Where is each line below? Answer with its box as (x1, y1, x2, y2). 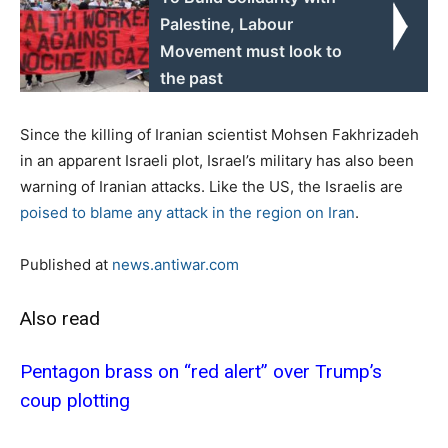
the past (160, 67, 224, 88)
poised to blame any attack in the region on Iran (20, 202, 355, 222)
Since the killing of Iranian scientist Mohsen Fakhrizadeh (20, 124, 419, 144)
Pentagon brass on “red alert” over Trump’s (20, 359, 382, 383)
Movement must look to (160, 40, 343, 61)
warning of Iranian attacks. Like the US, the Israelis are (20, 176, 403, 196)
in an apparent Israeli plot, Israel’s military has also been (20, 150, 414, 170)
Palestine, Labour (160, 13, 294, 34)
